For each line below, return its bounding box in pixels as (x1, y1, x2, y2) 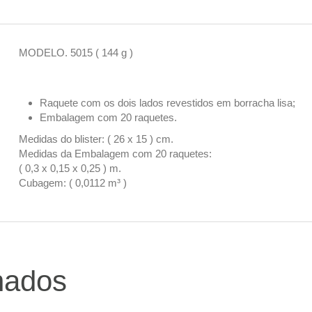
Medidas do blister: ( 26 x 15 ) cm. (19, 133, 174, 146)
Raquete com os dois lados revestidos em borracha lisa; (40, 97, 296, 109)
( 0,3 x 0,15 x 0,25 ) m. (19, 162, 122, 175)
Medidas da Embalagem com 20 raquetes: (19, 148, 212, 160)
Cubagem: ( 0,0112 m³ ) (19, 177, 127, 189)
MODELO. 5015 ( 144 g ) (19, 47, 134, 59)
